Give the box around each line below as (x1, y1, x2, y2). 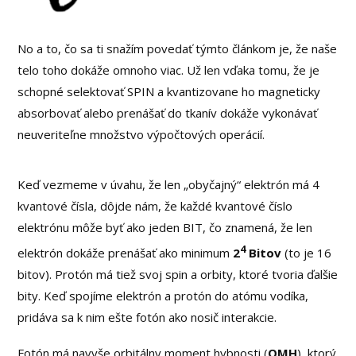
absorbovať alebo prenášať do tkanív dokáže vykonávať (17, 104, 318, 121)
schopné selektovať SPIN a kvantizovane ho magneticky (17, 83, 321, 99)
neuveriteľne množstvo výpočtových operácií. (17, 126, 265, 142)
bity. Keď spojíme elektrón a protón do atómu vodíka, (17, 287, 309, 304)
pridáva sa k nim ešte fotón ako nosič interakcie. (17, 308, 277, 325)
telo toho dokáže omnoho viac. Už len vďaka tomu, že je (17, 61, 320, 78)
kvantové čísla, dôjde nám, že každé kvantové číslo (17, 197, 293, 214)
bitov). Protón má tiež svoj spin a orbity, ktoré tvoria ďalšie (17, 265, 339, 282)
